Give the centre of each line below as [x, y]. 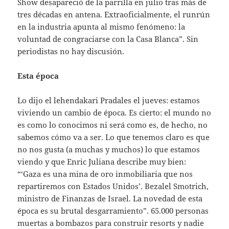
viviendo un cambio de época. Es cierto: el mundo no [114, 113]
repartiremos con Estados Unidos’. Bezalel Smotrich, [113, 186]
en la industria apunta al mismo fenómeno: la [101, 27]
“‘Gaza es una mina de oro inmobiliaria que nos [105, 174]
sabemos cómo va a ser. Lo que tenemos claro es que [114, 137]
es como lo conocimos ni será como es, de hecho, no [113, 125]
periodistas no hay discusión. [71, 51]
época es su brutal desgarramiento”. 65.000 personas [113, 211]
